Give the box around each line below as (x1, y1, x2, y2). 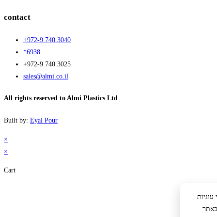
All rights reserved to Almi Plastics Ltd (4, 94, 118, 102)
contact (4, 13, 31, 22)
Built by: (4, 116, 30, 124)
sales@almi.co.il (23, 73, 68, 80)
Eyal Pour (30, 116, 58, 124)
